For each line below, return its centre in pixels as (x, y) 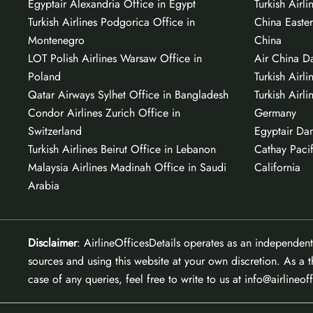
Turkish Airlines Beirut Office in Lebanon (122, 149)
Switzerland (55, 131)
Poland (44, 76)
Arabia (44, 185)
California (277, 167)
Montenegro (56, 40)
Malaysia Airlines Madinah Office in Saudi (127, 167)
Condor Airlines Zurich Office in (104, 112)
